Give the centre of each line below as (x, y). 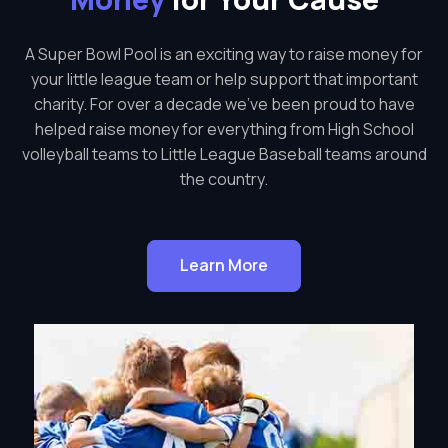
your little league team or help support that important (224, 78)
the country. (224, 178)
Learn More (224, 265)
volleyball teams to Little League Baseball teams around (224, 153)
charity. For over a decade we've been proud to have (224, 103)
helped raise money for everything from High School (224, 128)
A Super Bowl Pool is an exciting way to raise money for (224, 53)
